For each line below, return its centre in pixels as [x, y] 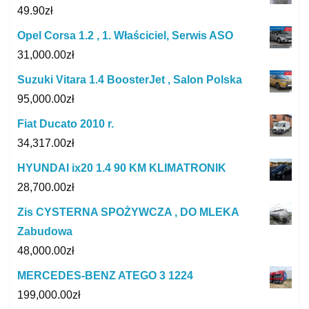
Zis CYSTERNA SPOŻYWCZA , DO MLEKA [128, 212]
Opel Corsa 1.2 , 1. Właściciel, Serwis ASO [125, 35]
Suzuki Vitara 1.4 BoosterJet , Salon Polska [130, 79]
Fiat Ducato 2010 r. [66, 123]
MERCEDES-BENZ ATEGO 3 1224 [105, 275]
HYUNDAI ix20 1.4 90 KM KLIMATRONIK [122, 168]
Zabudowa [45, 231]
